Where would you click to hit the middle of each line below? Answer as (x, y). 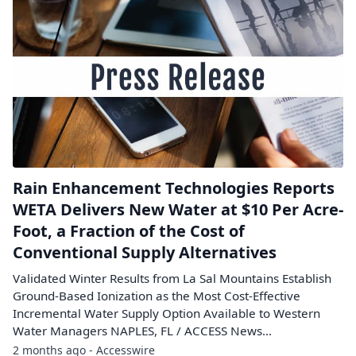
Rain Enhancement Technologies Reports (174, 188)
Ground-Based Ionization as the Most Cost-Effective (157, 296)
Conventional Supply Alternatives (145, 252)
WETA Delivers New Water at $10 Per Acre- (178, 209)
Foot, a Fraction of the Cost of (129, 231)
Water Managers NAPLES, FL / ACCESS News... (142, 331)
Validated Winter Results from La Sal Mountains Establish (172, 278)
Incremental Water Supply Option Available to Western (166, 313)
